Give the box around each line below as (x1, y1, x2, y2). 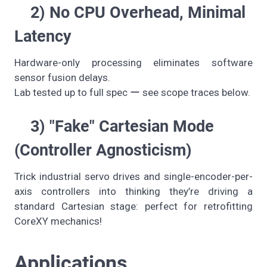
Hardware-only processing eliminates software (14, 57, 253, 69)
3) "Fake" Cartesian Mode (14, 117, 214, 136)
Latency (14, 27, 72, 46)
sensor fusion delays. (14, 72, 110, 84)
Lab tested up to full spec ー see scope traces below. (14, 86, 250, 99)
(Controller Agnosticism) (14, 141, 192, 160)
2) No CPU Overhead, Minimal (14, 3, 246, 23)
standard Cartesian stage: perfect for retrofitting (14, 200, 253, 213)
